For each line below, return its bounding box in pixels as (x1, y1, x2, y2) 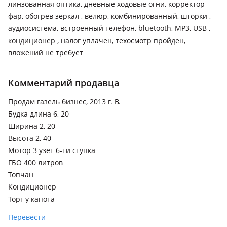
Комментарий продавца (8, 77, 119, 89)
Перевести (8, 212, 46, 222)
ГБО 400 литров (8, 158, 63, 167)
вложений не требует (8, 48, 83, 57)
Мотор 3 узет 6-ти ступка (8, 145, 95, 155)
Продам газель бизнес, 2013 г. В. (8, 97, 121, 106)
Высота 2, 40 (8, 133, 51, 143)
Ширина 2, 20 (8, 121, 55, 131)
